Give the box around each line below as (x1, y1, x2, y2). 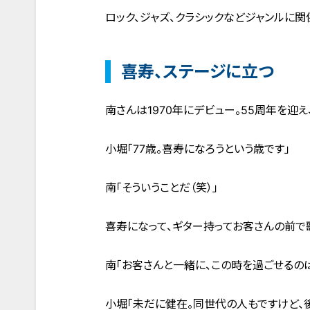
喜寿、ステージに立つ (121, 62, 274, 82)
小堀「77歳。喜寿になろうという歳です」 (105, 142, 290, 156)
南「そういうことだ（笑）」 (105, 181, 218, 194)
